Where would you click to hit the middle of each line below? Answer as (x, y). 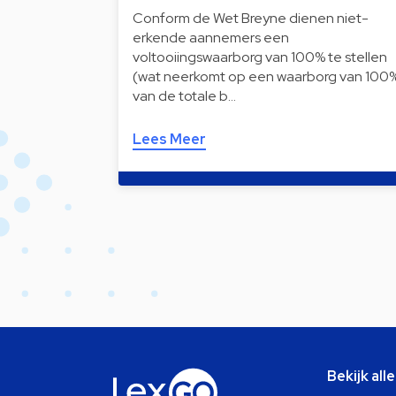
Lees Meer (169, 139)
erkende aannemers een (211, 37)
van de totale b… (184, 95)
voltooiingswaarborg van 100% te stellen (260, 57)
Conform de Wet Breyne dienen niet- (251, 18)
